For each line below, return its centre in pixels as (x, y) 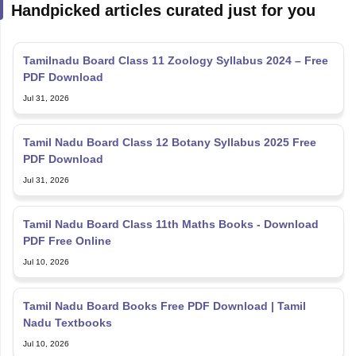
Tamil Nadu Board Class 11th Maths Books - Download (170, 224)
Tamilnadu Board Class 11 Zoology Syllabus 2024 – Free (175, 60)
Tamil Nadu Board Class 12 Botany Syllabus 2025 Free (169, 142)
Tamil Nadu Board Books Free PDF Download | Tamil (164, 306)
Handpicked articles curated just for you (163, 10)
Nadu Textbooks (67, 323)
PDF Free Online (67, 241)
